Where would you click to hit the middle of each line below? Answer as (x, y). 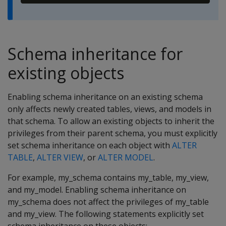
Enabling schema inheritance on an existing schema (105, 97)
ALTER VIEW (60, 157)
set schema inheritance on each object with (90, 145)
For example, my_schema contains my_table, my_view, (108, 178)
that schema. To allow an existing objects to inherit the (111, 121)
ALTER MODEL (126, 157)
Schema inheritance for (95, 54)
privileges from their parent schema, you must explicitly (112, 133)
